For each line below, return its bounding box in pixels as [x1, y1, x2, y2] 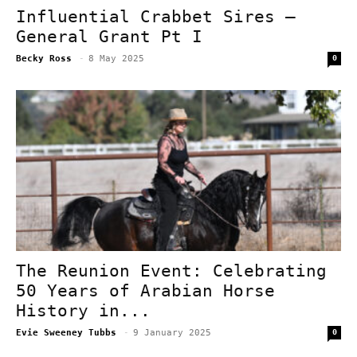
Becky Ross [16, 53, 72, 65]
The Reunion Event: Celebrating [16, 261, 327, 280]
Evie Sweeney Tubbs [16, 327, 116, 338]
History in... [16, 300, 151, 320]
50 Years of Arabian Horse [16, 280, 275, 300]
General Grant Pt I [16, 27, 202, 47]
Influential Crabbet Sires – [16, 7, 296, 27]
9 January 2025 [133, 327, 211, 338]
